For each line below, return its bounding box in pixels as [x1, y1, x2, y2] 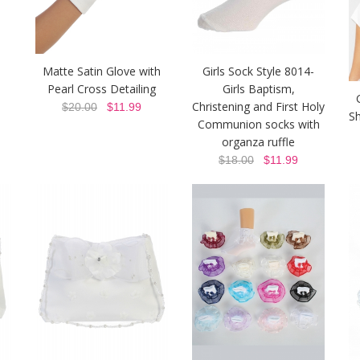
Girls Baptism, [222, 81, 295, 96]
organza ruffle [222, 134, 295, 149]
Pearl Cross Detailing [47, 81, 156, 96]
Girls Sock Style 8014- [202, 63, 314, 79]
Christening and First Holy [192, 99, 325, 114]
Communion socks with [197, 117, 320, 132]
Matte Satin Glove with [43, 63, 161, 79]
